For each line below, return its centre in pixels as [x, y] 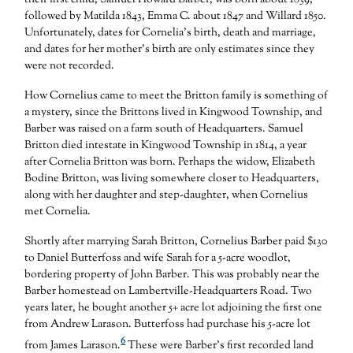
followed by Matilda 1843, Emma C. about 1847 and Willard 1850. [176, 17]
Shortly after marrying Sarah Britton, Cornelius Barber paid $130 [176, 242]
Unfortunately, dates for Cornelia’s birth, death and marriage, [171, 33]
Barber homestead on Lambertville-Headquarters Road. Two [169, 291]
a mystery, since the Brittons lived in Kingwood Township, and [174, 112]
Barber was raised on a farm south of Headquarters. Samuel [164, 129]
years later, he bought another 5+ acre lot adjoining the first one [174, 308]
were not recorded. [70, 67]
